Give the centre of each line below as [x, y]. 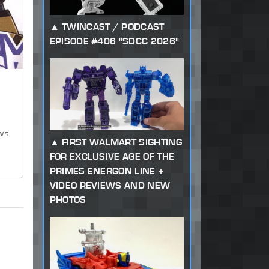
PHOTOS [68, 199]
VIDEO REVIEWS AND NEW [110, 185]
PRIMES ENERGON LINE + [107, 171]
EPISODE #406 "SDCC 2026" [114, 41]
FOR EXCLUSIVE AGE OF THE [112, 156]
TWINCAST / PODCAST [113, 27]
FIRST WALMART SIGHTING [122, 142]
